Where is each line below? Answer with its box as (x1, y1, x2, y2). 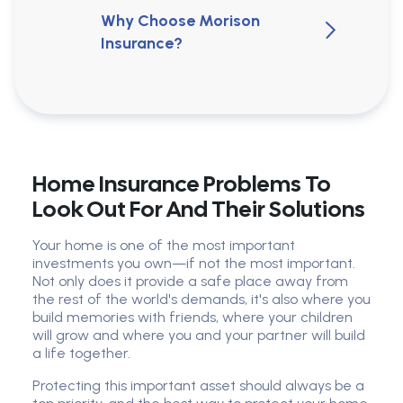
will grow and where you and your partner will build (32, 327, 365, 345)
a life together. (32, 345, 130, 363)
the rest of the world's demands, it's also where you (32, 291, 371, 309)
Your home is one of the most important (32, 237, 295, 255)
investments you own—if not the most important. (32, 255, 355, 273)
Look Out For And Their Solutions (32, 194, 365, 225)
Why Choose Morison (101, 11, 260, 31)
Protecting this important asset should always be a (32, 377, 364, 395)
